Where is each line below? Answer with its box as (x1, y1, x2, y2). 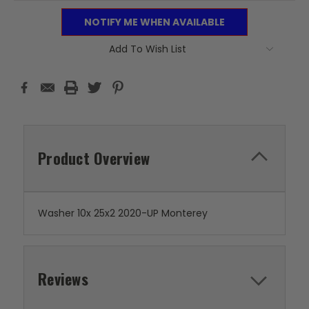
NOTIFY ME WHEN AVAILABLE (84, 14, 225, 29)
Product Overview (38, 146, 150, 169)
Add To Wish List (109, 41, 186, 56)
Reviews (38, 267, 88, 290)
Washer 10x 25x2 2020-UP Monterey (38, 206, 208, 220)
